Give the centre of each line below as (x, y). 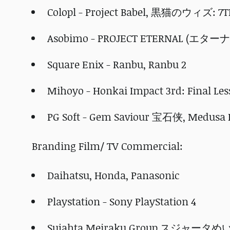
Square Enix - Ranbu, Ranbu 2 (117, 64)
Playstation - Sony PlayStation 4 (122, 202)
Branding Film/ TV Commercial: (107, 146)
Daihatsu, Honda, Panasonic (113, 175)
